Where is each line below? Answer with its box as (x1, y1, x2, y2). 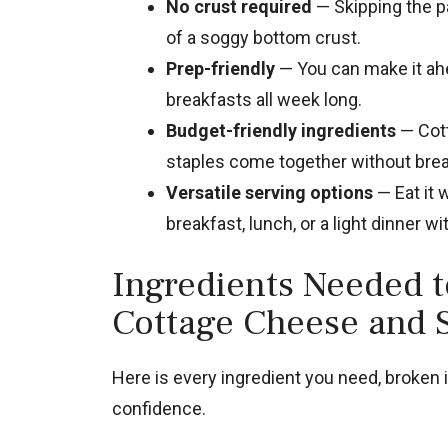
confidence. (112, 398, 206, 420)
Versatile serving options (166, 182, 373, 204)
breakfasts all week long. (166, 89, 362, 111)
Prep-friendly (166, 58, 275, 80)
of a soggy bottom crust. (166, 27, 361, 49)
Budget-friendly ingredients (166, 120, 396, 142)
